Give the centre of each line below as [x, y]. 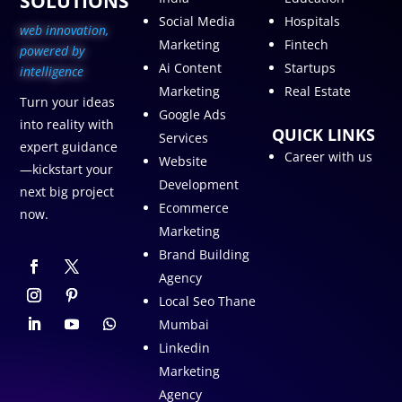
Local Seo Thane [207, 301]
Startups [310, 67]
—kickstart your [67, 170]
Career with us [329, 156]
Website [183, 161]
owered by [56, 51]
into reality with [67, 125]
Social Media [197, 21]
